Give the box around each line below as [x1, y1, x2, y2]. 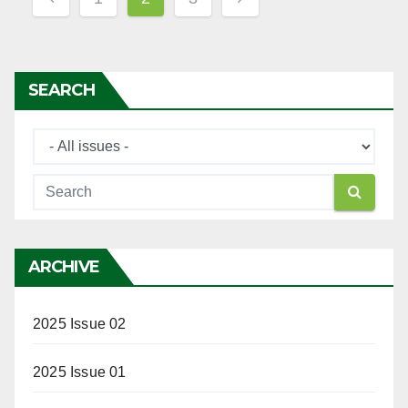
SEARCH [28, 79, 95, 100]
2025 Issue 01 [33, 363, 127, 380]
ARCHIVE [28, 256, 99, 277]
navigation [26, 8, 174, 45]
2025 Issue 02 [33, 315, 127, 331]
